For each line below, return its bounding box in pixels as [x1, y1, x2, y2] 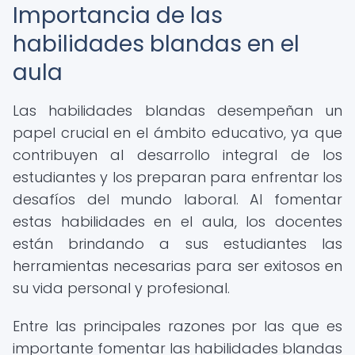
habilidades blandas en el [13, 29, 300, 59]
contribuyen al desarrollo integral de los [13, 145, 342, 165]
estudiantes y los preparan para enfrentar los [13, 167, 342, 187]
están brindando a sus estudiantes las [13, 234, 342, 254]
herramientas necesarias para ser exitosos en [13, 256, 342, 276]
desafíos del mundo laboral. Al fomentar [13, 189, 342, 209]
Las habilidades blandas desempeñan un [13, 101, 342, 120]
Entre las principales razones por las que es [13, 316, 342, 336]
